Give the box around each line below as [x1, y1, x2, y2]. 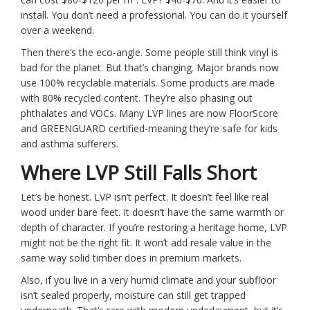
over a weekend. [21, 24, 94, 37]
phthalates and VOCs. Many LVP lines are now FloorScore [21, 107, 278, 120]
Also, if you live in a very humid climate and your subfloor [21, 273, 276, 287]
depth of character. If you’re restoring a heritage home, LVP [21, 221, 287, 235]
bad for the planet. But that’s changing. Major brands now [21, 61, 279, 75]
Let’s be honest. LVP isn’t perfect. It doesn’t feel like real [21, 190, 268, 204]
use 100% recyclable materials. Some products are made [21, 76, 275, 90]
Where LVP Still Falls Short [21, 159, 257, 186]
